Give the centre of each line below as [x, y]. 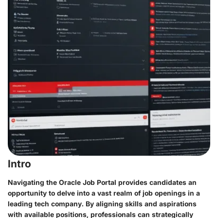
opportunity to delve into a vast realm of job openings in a [104, 193]
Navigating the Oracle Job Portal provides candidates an [102, 182]
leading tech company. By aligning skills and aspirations [102, 203]
